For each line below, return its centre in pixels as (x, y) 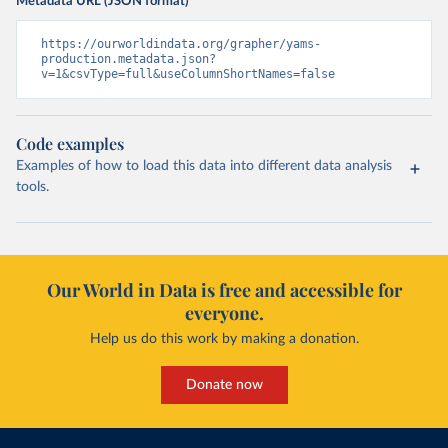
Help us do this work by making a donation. (224, 339)
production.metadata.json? (128, 59)
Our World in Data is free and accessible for (224, 290)
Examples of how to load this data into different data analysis (204, 166)
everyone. (224, 313)
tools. (32, 187)
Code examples (70, 143)
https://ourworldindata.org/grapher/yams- (181, 44)
